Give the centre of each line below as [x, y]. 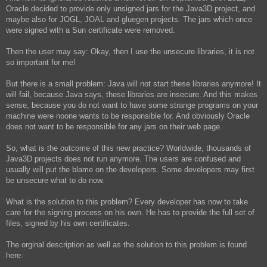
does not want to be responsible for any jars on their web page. [114, 127]
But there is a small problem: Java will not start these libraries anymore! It [133, 84]
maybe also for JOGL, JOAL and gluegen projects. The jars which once [129, 20]
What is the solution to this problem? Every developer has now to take [127, 202]
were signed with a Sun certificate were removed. [91, 30]
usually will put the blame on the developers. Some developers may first [130, 170]
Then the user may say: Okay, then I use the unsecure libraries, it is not [130, 52]
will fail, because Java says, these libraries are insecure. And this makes [132, 95]
